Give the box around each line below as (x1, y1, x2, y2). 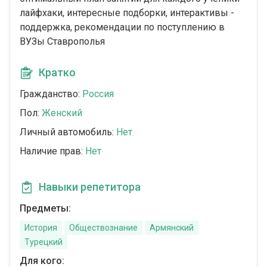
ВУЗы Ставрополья (20, 36, 105, 48)
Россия (82, 88, 114, 100)
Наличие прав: (20, 145, 85, 157)
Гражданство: (20, 88, 82, 100)
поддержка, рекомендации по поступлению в (20, 21, 225, 33)
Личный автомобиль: (20, 126, 116, 138)
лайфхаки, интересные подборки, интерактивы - (20, 7, 234, 19)
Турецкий (24, 237, 63, 247)
